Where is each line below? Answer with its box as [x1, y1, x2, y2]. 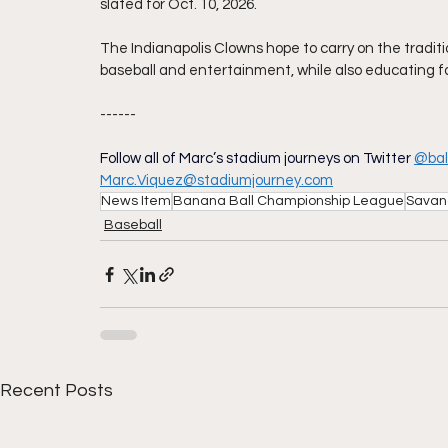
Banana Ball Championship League [173, 194, 404, 209]
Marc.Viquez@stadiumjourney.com [100, 173, 333, 189]
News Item [101, 194, 171, 209]
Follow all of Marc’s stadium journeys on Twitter [100, 151, 411, 167]
